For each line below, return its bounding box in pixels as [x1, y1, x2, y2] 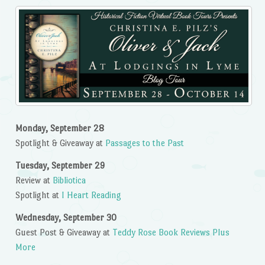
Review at [15, 175, 53, 186]
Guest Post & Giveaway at [15, 227, 112, 238]
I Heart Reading [61, 190, 121, 201]
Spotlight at [15, 190, 62, 201]
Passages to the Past [105, 138, 184, 148]
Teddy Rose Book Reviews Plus [112, 227, 230, 238]
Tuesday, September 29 [15, 160, 105, 171]
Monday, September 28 [15, 123, 104, 134]
